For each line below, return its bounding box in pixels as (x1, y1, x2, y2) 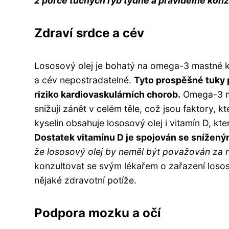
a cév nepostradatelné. (34, 74, 134, 85)
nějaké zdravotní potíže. (34, 174, 136, 186)
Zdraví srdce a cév (34, 25, 144, 40)
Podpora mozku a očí (34, 205, 161, 220)
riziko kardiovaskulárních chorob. (34, 88, 180, 100)
